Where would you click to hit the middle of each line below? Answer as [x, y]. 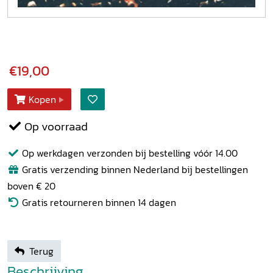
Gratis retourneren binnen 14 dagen [98, 202]
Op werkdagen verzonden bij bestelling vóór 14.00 [129, 153]
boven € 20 [31, 186]
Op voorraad [55, 126]
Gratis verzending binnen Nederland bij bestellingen [134, 169]
